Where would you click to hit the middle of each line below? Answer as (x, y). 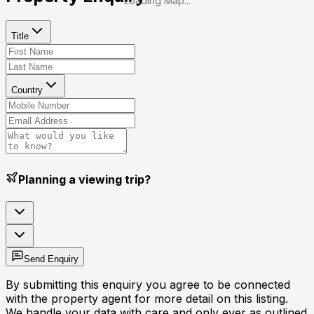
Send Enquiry (51, 259)
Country (27, 90)
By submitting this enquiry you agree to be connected (148, 285)
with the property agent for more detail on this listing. (147, 299)
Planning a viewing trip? (84, 179)
